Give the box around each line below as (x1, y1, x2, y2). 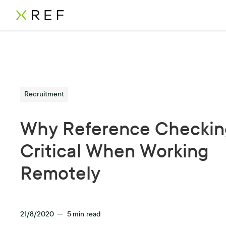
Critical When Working (20, 141, 209, 162)
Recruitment (24, 90, 65, 98)
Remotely (20, 163, 101, 184)
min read (73, 210, 101, 218)
